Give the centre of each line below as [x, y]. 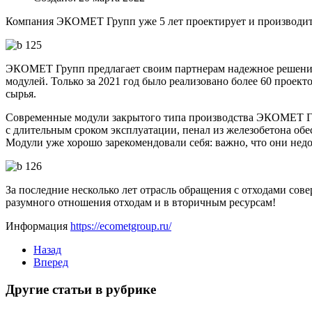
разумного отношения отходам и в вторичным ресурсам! [141, 202]
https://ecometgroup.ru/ [121, 226]
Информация [38, 226]
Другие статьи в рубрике [81, 289]
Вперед [51, 262]
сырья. [21, 93]
